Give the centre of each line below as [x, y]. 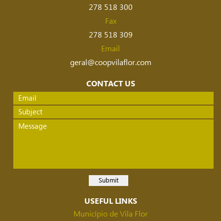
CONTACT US [110, 84]
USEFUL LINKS [110, 202]
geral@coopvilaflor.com [110, 63]
